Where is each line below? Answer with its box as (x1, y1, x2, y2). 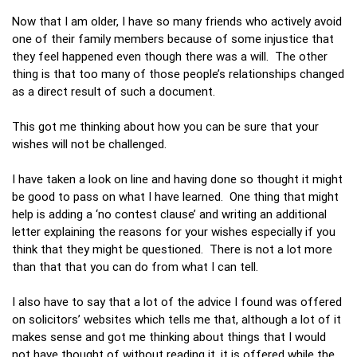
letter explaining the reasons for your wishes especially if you (12, 223, 335, 239)
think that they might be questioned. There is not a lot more (12, 241, 332, 257)
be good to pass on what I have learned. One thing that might (12, 188, 339, 204)
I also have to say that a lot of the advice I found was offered (12, 293, 342, 309)
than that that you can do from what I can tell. (12, 258, 261, 274)
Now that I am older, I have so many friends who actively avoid (12, 13, 342, 29)
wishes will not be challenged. (12, 135, 176, 151)
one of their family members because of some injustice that (12, 30, 334, 46)
